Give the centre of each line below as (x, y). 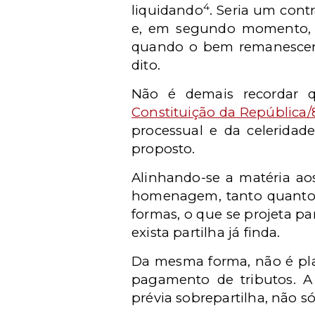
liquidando (167, 10)
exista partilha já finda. (206, 232)
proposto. (163, 148)
